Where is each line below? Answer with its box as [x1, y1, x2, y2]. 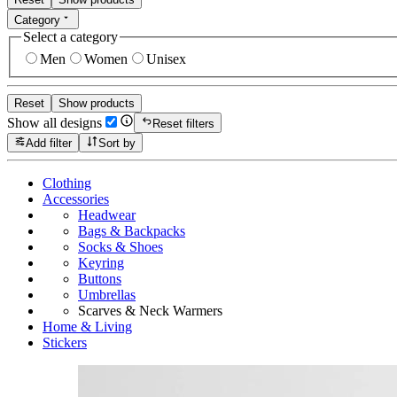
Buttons [78, 270, 121, 286]
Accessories [43, 191, 109, 206]
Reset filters [152, 116, 215, 130]
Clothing [43, 175, 91, 191]
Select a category [23, 28, 118, 44]
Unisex [146, 51, 186, 67]
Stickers [43, 334, 87, 350]
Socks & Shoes [78, 238, 163, 254]
